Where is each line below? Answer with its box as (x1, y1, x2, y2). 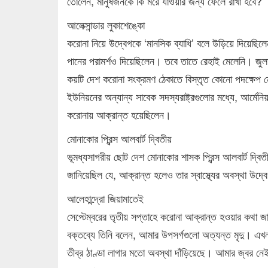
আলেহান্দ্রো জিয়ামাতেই (67, 190, 144, 206)
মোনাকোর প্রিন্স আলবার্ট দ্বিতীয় (67, 130, 172, 146)
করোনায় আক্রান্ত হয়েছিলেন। (67, 106, 171, 122)
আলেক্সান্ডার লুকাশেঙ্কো (67, 16, 145, 32)
